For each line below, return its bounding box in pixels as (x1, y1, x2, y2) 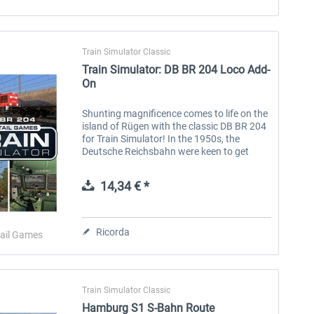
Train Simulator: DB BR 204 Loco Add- (82, 62, 271, 76)
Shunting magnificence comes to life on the (82, 107, 268, 119)
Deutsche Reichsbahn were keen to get (82, 145, 250, 157)
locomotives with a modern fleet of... (82, 170, 240, 182)
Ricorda (96, 226, 130, 238)
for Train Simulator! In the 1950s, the (82, 132, 240, 144)
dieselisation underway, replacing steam (82, 158, 255, 170)
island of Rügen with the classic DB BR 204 (82, 120, 267, 132)
